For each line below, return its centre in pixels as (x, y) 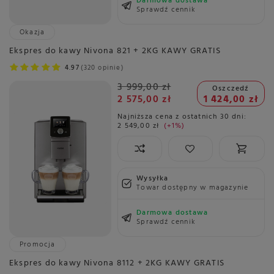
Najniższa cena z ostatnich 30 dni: (182, 117)
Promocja (38, 244)
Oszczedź (231, 88)
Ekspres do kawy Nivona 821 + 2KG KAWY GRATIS (115, 51)
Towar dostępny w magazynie (193, 187)
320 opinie (102, 68)
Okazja (32, 33)
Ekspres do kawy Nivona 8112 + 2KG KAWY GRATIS (117, 263)
